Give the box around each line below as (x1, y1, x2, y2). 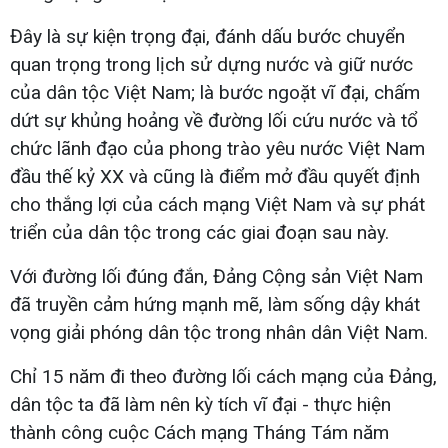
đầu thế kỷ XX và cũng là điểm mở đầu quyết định (10, 164, 420, 188)
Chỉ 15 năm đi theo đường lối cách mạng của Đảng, (10, 364, 437, 388)
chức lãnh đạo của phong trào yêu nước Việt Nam (10, 136, 425, 160)
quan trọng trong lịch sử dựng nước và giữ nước (10, 52, 413, 76)
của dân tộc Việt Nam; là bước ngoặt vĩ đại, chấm (10, 80, 420, 104)
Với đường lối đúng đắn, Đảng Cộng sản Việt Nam (10, 264, 423, 288)
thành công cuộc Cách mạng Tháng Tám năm (10, 420, 389, 444)
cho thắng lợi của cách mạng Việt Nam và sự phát (10, 192, 425, 216)
